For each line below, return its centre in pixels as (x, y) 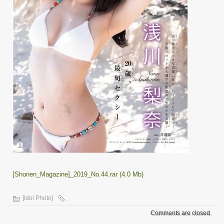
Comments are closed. (181, 213)
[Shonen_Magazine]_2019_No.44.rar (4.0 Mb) (78, 174)
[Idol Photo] (38, 198)
